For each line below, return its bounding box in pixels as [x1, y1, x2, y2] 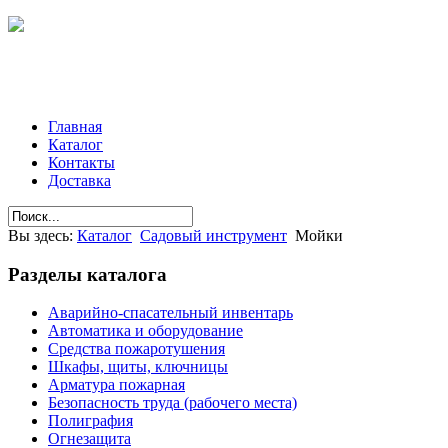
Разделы [8, 263, 82, 285]
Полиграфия [48, 412, 133, 430]
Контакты [48, 154, 115, 171]
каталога [82, 263, 167, 285]
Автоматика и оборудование [48, 322, 243, 340]
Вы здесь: [8, 227, 77, 244]
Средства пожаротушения [48, 340, 225, 358]
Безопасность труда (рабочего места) [48, 394, 297, 412]
